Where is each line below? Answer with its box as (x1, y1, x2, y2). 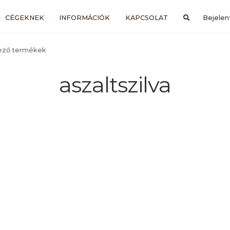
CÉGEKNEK (5, 13, 44, 22)
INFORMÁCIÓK (59, 13, 110, 22)
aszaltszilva (59, 71, 171, 99)
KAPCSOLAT (125, 13, 168, 22)
